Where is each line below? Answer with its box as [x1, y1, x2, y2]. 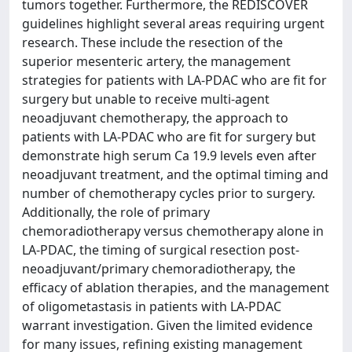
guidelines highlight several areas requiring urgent [22, 15, 324, 32]
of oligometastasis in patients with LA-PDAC [22, 298, 281, 315]
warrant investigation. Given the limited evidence [22, 317, 313, 334]
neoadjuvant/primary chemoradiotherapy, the [22, 260, 295, 277]
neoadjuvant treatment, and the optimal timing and [22, 166, 328, 183]
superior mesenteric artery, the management [22, 53, 291, 70]
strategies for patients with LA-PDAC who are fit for [22, 71, 327, 89]
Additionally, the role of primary [22, 203, 210, 221]
